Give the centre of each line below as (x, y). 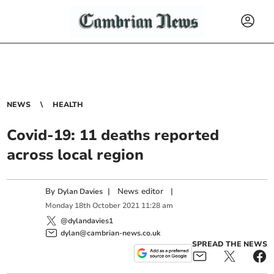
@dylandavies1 (87, 220)
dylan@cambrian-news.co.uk (111, 233)
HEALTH (68, 105)
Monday (59, 206)
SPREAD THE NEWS (229, 244)
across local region (76, 155)
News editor (141, 191)
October (107, 206)
